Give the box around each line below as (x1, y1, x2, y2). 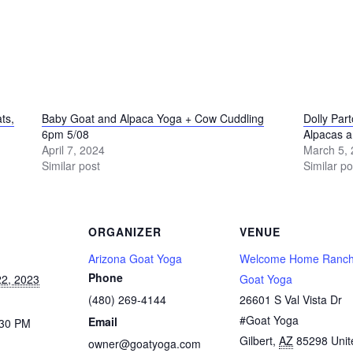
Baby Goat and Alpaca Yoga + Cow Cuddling (41, 110, 264, 126)
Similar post (41, 157, 100, 173)
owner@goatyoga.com (88, 335, 201, 351)
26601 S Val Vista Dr (240, 291, 342, 307)
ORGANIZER (88, 223, 162, 240)
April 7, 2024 (41, 141, 105, 158)
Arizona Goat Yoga (88, 250, 182, 266)
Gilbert (240, 332, 273, 348)
